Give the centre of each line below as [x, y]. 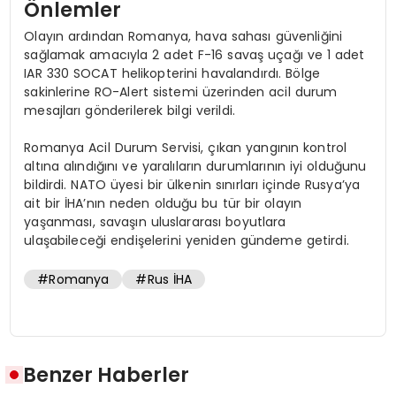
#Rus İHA [164, 280]
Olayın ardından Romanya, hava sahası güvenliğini [183, 36]
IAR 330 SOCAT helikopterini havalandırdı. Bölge [172, 73]
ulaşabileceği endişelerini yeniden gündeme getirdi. [187, 240]
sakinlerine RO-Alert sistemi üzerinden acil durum [181, 91]
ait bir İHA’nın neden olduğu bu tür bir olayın [163, 203]
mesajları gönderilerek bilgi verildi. [130, 110]
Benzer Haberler [107, 374]
